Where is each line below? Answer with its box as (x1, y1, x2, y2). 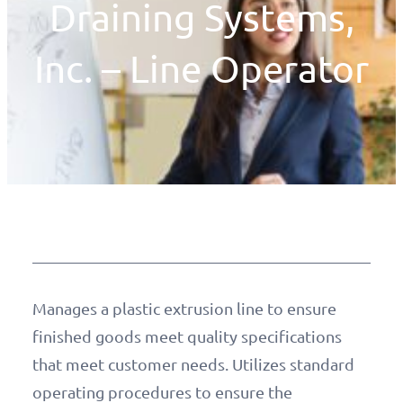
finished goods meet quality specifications (32, 327, 342, 346)
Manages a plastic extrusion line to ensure (32, 299, 336, 318)
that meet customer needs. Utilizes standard (32, 354, 354, 374)
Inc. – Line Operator (34, 45, 369, 92)
